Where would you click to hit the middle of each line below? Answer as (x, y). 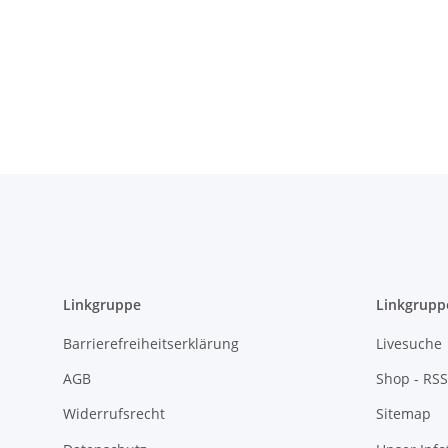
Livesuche (408, 343)
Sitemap (403, 414)
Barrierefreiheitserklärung (151, 343)
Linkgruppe (102, 305)
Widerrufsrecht (114, 414)
